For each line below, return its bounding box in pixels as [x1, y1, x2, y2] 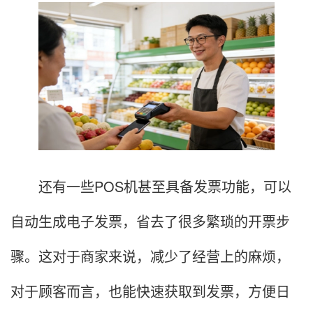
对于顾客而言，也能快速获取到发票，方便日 [10, 280, 290, 301]
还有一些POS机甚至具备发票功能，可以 [10, 175, 291, 196]
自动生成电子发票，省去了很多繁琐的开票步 [10, 210, 290, 231]
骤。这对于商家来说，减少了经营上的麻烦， [10, 245, 290, 266]
